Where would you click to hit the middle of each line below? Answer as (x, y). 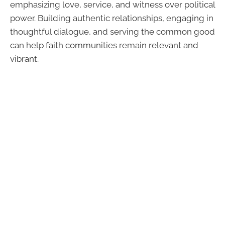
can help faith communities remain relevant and (104, 45)
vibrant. (24, 59)
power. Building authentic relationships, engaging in (112, 18)
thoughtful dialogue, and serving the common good (113, 31)
